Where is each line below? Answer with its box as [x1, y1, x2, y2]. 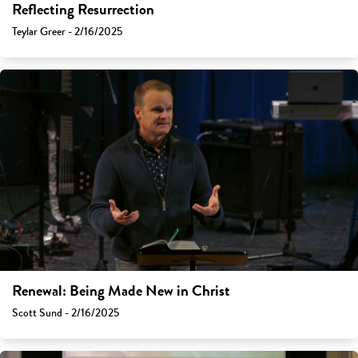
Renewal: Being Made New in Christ [12, 280, 230, 303]
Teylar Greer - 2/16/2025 [12, 23, 122, 41]
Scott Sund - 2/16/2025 [12, 304, 119, 322]
